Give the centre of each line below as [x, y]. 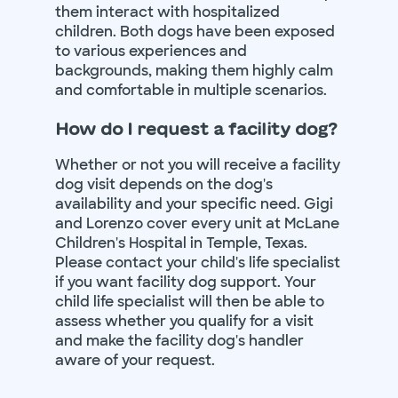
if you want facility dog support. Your [185, 283]
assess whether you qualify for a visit [184, 322]
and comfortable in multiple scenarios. [191, 91]
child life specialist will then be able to [189, 302]
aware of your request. [135, 361]
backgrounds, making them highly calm [194, 71]
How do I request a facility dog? [196, 128]
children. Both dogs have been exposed [195, 32]
